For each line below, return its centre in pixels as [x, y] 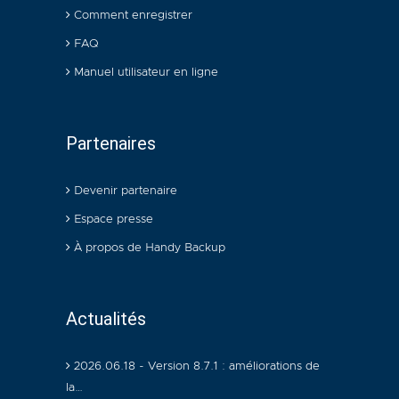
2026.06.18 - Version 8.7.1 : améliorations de [195, 366]
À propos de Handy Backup [148, 248]
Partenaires [111, 143]
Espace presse [112, 219]
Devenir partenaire [124, 191]
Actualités [106, 318]
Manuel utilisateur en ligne [144, 72]
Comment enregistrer [131, 15]
